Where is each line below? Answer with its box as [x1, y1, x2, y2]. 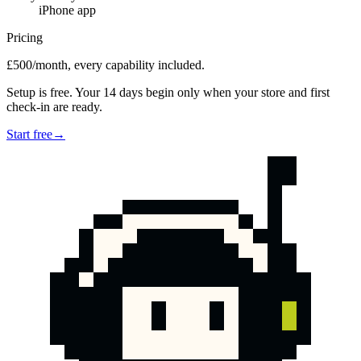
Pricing [6, 31, 43, 45]
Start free [6, 127, 52, 142]
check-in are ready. [6, 100, 102, 114]
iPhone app [39, 3, 96, 18]
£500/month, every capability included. [6, 58, 205, 73]
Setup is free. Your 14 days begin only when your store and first [6, 85, 330, 100]
